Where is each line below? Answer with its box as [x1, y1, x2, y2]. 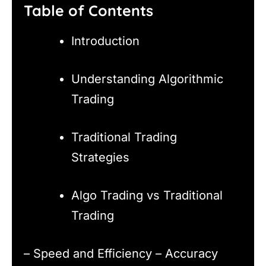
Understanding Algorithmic [71, 71, 223, 86]
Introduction [71, 33, 140, 48]
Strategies [71, 150, 129, 164]
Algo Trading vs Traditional [71, 188, 223, 202]
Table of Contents [24, 1, 153, 20]
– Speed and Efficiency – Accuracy [24, 246, 218, 261]
